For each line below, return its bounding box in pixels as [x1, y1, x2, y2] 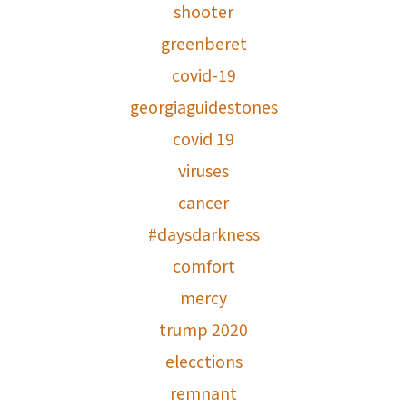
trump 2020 [159, 318, 248, 342]
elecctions [164, 350, 243, 373]
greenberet [160, 32, 247, 55]
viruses [178, 159, 229, 183]
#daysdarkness [147, 223, 260, 246]
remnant [170, 382, 237, 405]
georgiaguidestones [129, 95, 278, 119]
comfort [172, 254, 235, 278]
